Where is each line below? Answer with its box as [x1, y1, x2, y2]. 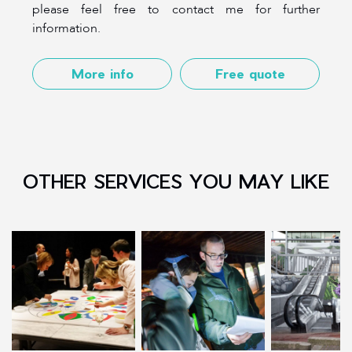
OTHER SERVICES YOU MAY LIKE [23, 169, 329, 192]
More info [71, 65, 134, 81]
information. [32, 19, 101, 37]
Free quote [214, 65, 285, 81]
